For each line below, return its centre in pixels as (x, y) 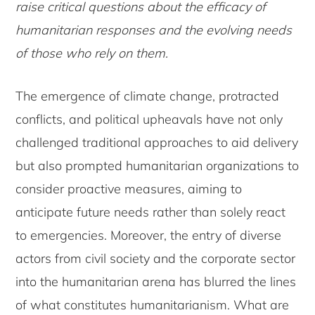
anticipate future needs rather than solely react (151, 212)
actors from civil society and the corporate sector (156, 259)
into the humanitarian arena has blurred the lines (156, 282)
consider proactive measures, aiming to (129, 189)
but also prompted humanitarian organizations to (157, 166)
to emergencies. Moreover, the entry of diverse (149, 236)
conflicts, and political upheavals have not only (149, 120)
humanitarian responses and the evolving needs (154, 30)
